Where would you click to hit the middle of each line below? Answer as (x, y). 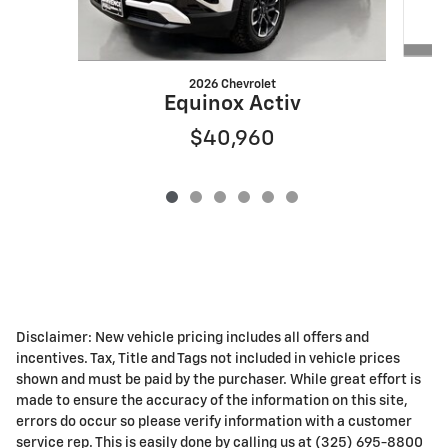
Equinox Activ (232, 105)
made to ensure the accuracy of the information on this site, (212, 401)
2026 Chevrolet (232, 85)
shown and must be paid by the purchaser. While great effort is (218, 380)
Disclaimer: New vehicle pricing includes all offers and (192, 338)
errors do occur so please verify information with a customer (214, 422)
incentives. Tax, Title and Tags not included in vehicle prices (208, 359)
